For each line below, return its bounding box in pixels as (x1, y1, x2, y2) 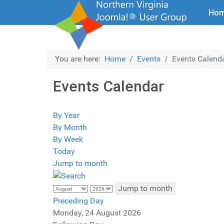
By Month (53, 122, 87, 132)
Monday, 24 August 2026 (53, 207, 141, 217)
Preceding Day (53, 195, 104, 205)
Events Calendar (53, 77, 164, 95)
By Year (53, 110, 79, 120)
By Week (53, 134, 83, 144)
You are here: (55, 54, 104, 63)
